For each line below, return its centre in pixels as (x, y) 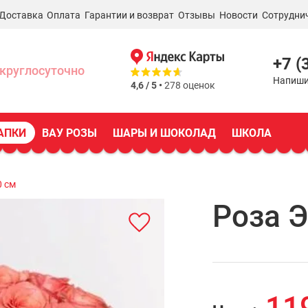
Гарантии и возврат (130, 15)
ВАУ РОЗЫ (69, 133)
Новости (238, 15)
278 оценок (189, 85)
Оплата (64, 15)
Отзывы (197, 15)
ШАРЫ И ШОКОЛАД (164, 133)
